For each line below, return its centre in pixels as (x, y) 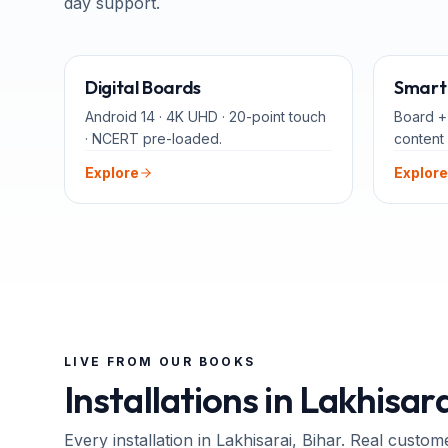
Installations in (181, 399)
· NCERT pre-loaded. (153, 138)
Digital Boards (143, 87)
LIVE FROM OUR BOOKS (160, 361)
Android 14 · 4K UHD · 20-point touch (205, 116)
